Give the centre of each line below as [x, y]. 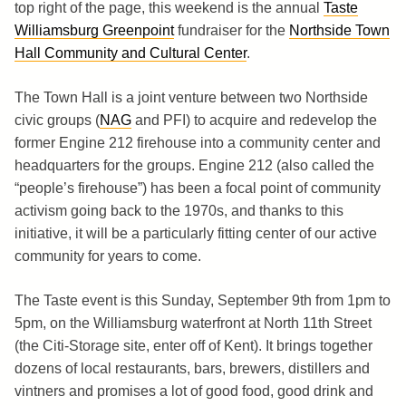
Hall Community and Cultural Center [130, 53]
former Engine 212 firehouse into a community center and [198, 142]
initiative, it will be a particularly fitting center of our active [196, 233]
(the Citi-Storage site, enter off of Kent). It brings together [193, 345]
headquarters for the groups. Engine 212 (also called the [194, 165]
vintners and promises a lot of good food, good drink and [194, 391]
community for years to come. [108, 256]
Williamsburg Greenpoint [94, 30]
